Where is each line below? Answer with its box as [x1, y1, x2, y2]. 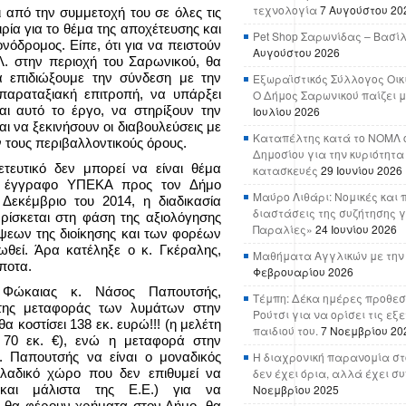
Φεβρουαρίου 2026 [253, 264, 353, 279]
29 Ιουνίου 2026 [321, 162, 402, 178]
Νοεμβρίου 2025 [253, 382, 339, 397]
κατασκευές [253, 162, 318, 178]
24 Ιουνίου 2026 [315, 221, 397, 237]
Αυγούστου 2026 [253, 44, 340, 60]
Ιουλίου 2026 [253, 103, 320, 119]
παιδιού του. [253, 323, 318, 338]
